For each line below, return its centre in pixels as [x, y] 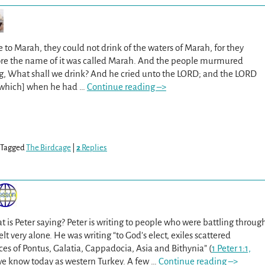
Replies [94, 148]
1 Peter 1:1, [231, 248]
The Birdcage [49, 148]
